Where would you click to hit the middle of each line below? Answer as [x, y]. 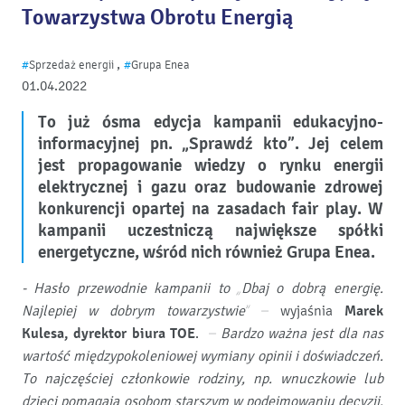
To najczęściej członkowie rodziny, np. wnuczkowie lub [202, 379]
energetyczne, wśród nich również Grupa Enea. [207, 252]
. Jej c [321, 144]
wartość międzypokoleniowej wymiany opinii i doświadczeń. [202, 356]
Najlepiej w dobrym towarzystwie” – [151, 311]
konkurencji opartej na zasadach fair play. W [211, 209]
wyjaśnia [312, 311]
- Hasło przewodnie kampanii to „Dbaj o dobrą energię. [202, 288]
